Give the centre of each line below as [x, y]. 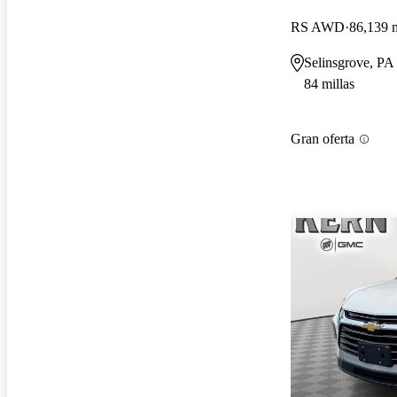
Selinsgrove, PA [349, 62]
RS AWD [318, 27]
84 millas [329, 83]
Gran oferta [323, 139]
